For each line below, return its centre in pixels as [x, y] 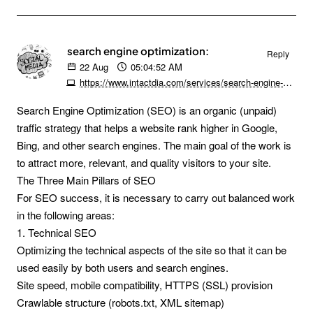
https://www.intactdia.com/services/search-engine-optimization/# [287, 82]
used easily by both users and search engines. [123, 267]
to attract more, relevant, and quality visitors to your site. [144, 162]
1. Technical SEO [57, 232]
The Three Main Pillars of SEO [86, 180]
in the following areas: [66, 215]
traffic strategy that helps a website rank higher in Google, [147, 128]
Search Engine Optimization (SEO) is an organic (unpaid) [147, 110]
